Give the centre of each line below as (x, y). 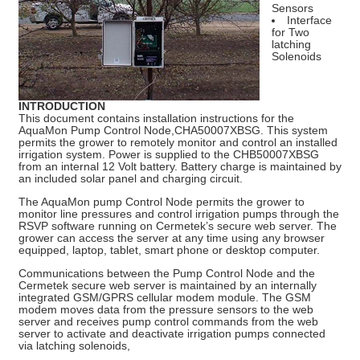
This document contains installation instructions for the (156, 118)
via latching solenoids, (74, 345)
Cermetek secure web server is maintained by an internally (168, 285)
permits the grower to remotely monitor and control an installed (178, 142)
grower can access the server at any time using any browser (172, 237)
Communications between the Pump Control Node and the (167, 273)
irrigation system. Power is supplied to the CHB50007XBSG (169, 154)
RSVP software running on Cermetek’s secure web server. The (178, 225)
